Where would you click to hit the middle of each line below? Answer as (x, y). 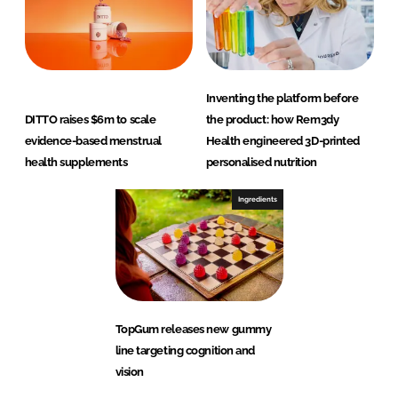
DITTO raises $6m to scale (90, 120)
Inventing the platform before (282, 99)
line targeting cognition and (185, 351)
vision (129, 372)
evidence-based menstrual (93, 141)
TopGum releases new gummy (193, 330)
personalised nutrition (261, 163)
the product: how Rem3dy (272, 120)
